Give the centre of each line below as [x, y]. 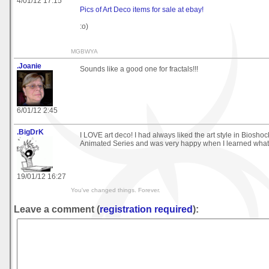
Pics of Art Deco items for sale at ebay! [142, 9]
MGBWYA [84, 51]
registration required [146, 209]
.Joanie [29, 66]
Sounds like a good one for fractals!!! [139, 69]
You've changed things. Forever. [116, 190]
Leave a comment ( [57, 209]
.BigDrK [30, 132]
